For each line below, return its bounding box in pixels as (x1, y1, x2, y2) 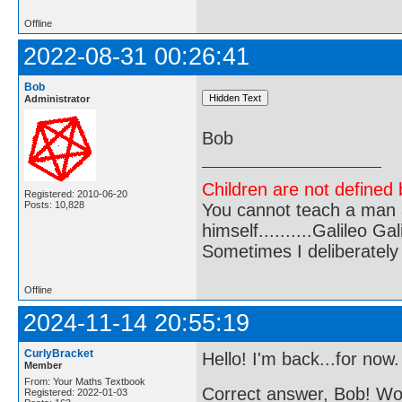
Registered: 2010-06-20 (24, 188, 127, 199)
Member (24, 359, 62, 371)
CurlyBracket (24, 346, 93, 360)
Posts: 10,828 (24, 198, 84, 210)
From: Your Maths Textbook (24, 375, 145, 387)
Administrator (24, 92, 90, 104)
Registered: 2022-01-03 (24, 386, 127, 398)
